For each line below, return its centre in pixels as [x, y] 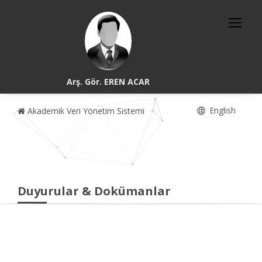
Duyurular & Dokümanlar [94, 191]
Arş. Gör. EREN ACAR [108, 82]
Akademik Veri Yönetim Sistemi [85, 111]
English [221, 110]
